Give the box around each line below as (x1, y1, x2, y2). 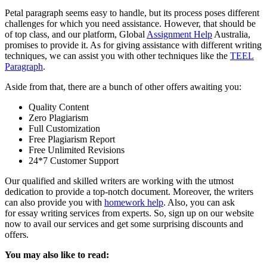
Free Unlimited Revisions (29, 144, 125, 155)
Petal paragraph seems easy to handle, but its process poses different (5, 7, 259, 18)
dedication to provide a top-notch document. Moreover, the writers (5, 186, 253, 197)
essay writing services (18, 207, 100, 218)
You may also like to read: (5, 249, 109, 260)
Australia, (212, 29, 250, 39)
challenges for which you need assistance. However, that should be (5, 18, 256, 29)
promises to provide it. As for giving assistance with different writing (5, 39, 262, 50)
